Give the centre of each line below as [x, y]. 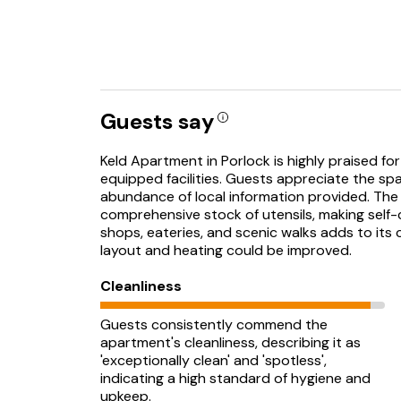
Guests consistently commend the [214, 324]
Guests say [157, 121]
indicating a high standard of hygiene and [235, 378]
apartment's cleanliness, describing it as [230, 342]
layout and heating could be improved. [226, 250]
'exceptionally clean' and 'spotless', [213, 360]
